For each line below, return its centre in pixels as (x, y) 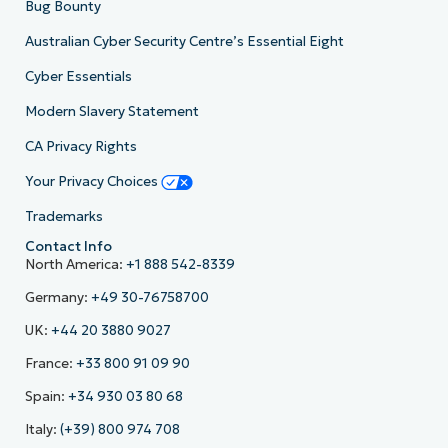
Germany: (57, 297)
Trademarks (63, 216)
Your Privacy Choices (92, 181)
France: (50, 363)
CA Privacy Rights (80, 146)
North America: (75, 264)
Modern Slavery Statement (111, 111)
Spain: (46, 396)
